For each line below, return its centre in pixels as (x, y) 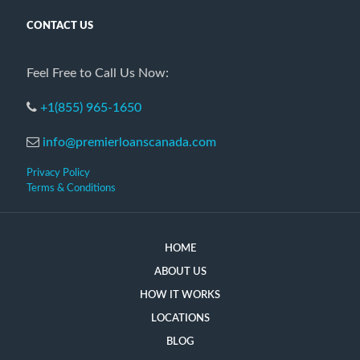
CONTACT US (60, 26)
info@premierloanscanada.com (129, 142)
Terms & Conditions (71, 188)
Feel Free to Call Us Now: (98, 73)
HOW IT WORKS (180, 295)
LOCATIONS (180, 318)
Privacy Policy (58, 173)
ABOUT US (180, 272)
